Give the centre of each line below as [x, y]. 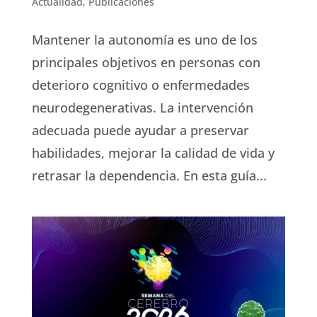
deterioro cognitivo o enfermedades [140, 85]
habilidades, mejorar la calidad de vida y [153, 152]
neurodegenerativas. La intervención [142, 107]
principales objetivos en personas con [146, 62]
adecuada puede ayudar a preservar [140, 130]
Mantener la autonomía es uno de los [144, 39]
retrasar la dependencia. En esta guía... [149, 175]
